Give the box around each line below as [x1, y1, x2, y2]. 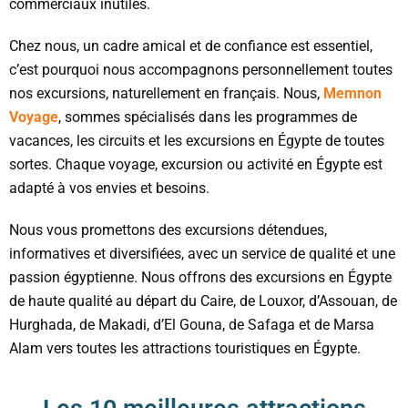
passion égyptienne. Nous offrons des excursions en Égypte [9, 268, 392, 286]
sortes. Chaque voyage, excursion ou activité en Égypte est [9, 155, 382, 173]
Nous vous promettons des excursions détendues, [9, 220, 327, 239]
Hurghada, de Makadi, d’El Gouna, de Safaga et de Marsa [9, 315, 374, 333]
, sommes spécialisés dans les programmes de [58, 107, 357, 126]
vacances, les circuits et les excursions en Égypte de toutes [9, 131, 384, 149]
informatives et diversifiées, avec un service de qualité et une [9, 244, 395, 262]
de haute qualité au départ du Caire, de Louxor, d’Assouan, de [9, 291, 397, 310]
